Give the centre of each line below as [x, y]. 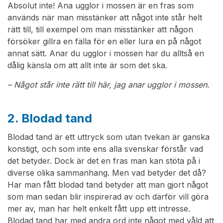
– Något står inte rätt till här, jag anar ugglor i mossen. [109, 85]
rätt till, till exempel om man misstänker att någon [100, 30]
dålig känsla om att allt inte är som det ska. [87, 65]
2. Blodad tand [50, 118]
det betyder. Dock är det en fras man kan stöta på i [104, 161]
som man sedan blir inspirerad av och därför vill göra [108, 197]
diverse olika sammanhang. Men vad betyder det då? [107, 173]
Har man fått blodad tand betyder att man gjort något [108, 185]
